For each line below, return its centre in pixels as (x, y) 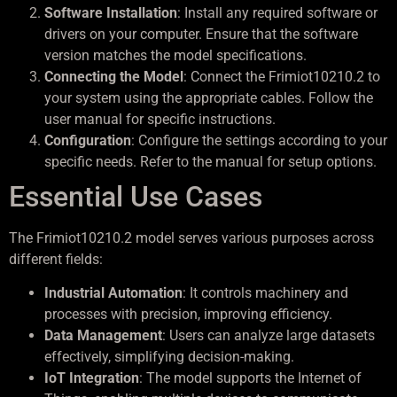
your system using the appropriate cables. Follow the (209, 97)
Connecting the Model (114, 76)
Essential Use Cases (136, 196)
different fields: (56, 259)
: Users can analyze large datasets (269, 336)
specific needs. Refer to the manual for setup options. (210, 161)
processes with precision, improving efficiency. (188, 315)
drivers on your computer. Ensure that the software (201, 34)
